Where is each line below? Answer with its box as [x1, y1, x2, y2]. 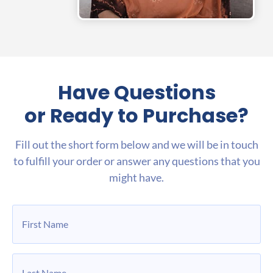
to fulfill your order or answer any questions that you [13, 154, 260, 168]
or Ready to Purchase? [24, 102, 249, 130]
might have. [109, 171, 164, 185]
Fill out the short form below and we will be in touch [15, 138, 258, 152]
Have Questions [57, 79, 216, 107]
